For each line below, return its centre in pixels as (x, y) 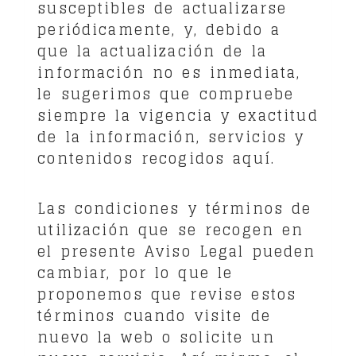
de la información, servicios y (171, 136)
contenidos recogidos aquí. (157, 158)
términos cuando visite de (154, 315)
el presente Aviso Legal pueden (177, 251)
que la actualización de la (152, 50)
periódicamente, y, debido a (159, 29)
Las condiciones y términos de (175, 208)
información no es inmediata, (169, 72)
